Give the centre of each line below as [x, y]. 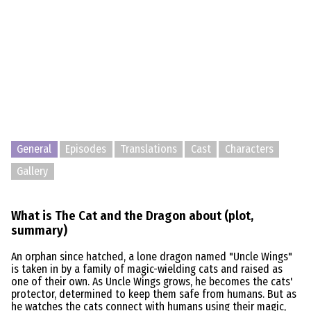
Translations [149, 149]
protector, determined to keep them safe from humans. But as [154, 294]
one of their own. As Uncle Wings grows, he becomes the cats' [152, 282]
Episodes [86, 149]
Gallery [33, 171]
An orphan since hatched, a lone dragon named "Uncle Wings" [152, 257]
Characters [249, 149]
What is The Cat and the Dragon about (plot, [132, 216]
